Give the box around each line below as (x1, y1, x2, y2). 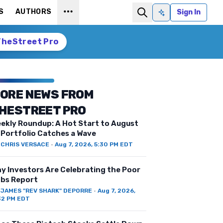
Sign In (176, 8, 201, 16)
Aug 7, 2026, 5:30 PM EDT (54, 141, 133, 148)
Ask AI (160, 12, 182, 21)
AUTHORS (15, 7, 52, 16)
